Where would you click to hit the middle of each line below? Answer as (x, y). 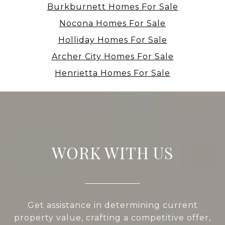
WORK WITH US (113, 153)
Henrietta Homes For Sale (113, 73)
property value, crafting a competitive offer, (113, 218)
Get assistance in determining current (113, 205)
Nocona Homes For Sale (113, 24)
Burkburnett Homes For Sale (113, 7)
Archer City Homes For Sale (113, 57)
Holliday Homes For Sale (113, 40)
